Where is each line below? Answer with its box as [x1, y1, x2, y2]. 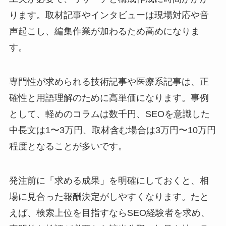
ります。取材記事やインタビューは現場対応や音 [9, 10, 209, 21]
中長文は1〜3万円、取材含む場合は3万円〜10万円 [9, 125, 216, 136]
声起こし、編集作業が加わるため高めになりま [9, 26, 200, 37]
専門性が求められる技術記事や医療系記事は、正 [9, 77, 209, 87]
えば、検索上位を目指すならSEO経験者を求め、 [9, 207, 210, 218]
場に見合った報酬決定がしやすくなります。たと [9, 191, 209, 202]
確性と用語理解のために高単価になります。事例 [9, 93, 209, 103]
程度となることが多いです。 [9, 141, 127, 152]
